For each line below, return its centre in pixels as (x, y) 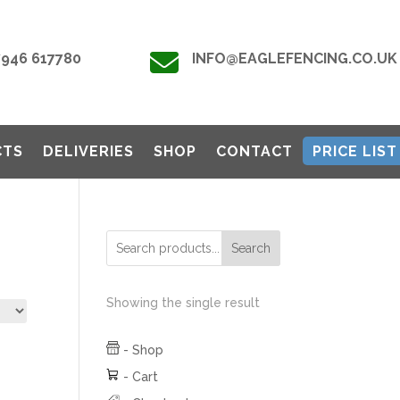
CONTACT (254, 151)
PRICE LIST (355, 151)
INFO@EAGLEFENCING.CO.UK (294, 58)
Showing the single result (183, 303)
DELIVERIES (88, 151)
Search (250, 248)
